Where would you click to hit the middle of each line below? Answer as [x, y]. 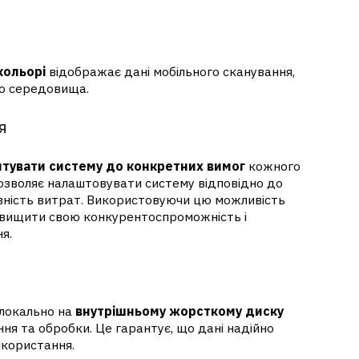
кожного [272, 166]
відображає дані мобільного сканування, [170, 71]
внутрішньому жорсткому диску [179, 311]
